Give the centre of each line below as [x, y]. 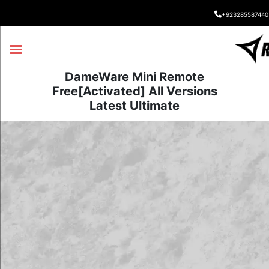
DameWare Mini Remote [134, 77]
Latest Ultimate [134, 105]
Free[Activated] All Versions [134, 91]
